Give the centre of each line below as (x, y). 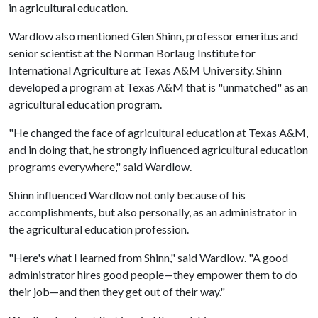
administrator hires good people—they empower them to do (153, 274)
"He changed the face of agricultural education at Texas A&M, (158, 132)
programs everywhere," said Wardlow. (100, 166)
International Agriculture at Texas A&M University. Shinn (145, 70)
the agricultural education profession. (99, 229)
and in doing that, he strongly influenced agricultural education (158, 149)
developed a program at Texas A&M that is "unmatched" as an (158, 87)
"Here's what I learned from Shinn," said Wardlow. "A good (148, 257)
